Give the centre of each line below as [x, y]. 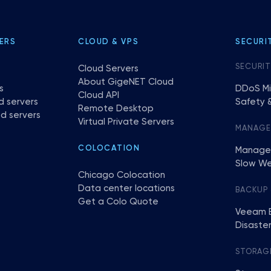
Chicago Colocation [122, 175]
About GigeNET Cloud [126, 82]
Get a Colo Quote [118, 202]
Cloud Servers [108, 69]
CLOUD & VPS [109, 42]
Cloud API [99, 95]
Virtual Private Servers [126, 122]
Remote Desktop [116, 109]
